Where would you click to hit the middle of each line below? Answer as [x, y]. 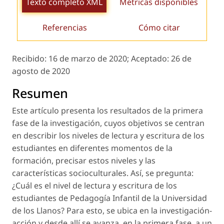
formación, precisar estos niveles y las [84, 160]
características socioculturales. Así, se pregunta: [103, 173]
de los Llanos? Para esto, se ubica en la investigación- [112, 210]
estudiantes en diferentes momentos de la [92, 148]
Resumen [40, 93]
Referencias [65, 27]
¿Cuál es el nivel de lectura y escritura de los [94, 185]
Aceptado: [151, 58]
